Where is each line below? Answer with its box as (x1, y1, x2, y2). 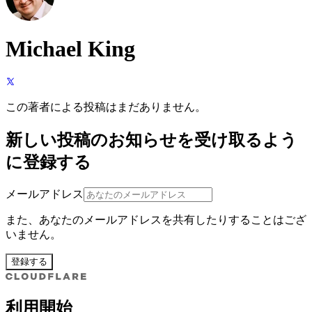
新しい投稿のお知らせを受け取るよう (6, 130, 297, 149)
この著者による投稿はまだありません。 (6, 101, 206, 114)
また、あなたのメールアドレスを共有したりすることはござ (6, 213, 306, 226)
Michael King (6, 36, 135, 61)
